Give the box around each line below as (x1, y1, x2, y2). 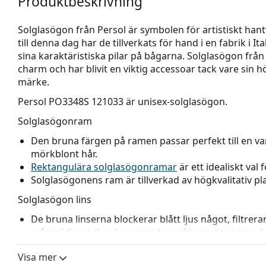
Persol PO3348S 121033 (18, 94, 123, 108)
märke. (18, 75, 49, 88)
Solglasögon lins (18, 192, 91, 206)
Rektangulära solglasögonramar (31, 160, 177, 173)
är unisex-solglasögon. (123, 94, 227, 108)
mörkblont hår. (31, 147, 97, 160)
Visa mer (18, 250, 57, 264)
